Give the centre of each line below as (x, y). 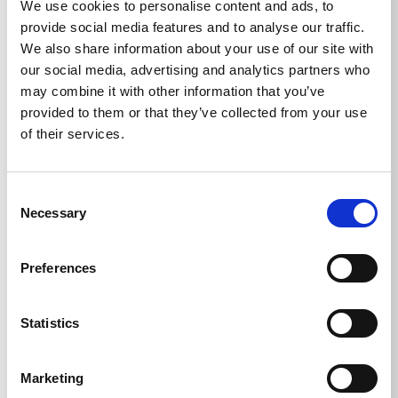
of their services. (72, 134)
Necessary (53, 213)
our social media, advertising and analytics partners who (195, 70)
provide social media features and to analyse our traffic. (193, 27)
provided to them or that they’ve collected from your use (194, 112)
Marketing (52, 378)
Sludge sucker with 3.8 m (119, 350)
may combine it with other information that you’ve (173, 91)
